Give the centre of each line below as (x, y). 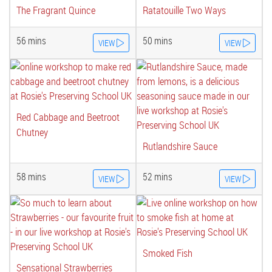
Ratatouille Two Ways (184, 10)
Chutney (32, 132)
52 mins (158, 177)
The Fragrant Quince (56, 10)
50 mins (158, 41)
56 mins (31, 41)
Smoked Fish (168, 253)
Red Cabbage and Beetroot (68, 117)
